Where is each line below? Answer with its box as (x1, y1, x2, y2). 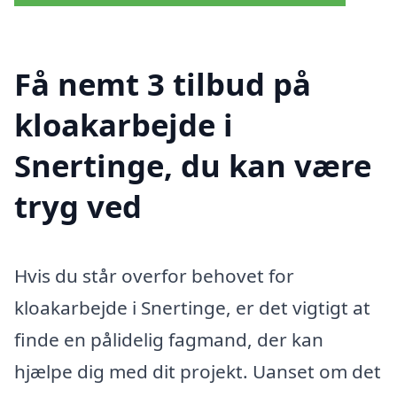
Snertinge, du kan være (14, 144, 371, 186)
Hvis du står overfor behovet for (14, 262, 294, 288)
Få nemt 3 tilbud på (14, 62, 311, 105)
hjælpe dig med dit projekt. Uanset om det (14, 358, 381, 384)
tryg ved (14, 184, 142, 227)
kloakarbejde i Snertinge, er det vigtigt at (14, 294, 370, 320)
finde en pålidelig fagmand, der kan (14, 326, 323, 352)
